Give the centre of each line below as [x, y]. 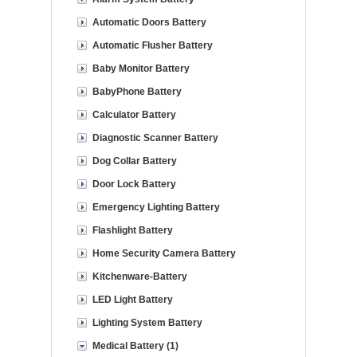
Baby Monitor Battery [141, 69]
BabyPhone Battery [137, 92]
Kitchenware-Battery [140, 277]
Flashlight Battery [133, 230]
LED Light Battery [133, 300]
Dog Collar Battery [135, 161]
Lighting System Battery [147, 323]
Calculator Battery [134, 115]
